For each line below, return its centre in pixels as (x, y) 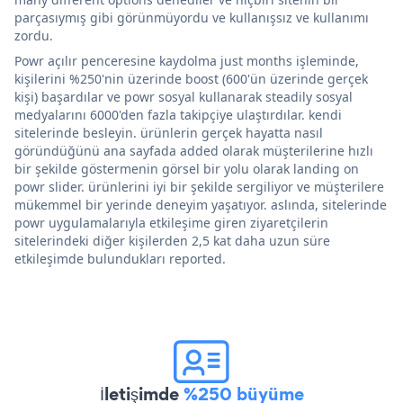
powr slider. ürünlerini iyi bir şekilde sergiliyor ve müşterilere (199, 186)
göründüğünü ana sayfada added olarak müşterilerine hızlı (194, 150)
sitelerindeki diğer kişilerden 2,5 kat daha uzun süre (172, 240)
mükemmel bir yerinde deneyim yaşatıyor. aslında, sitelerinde (201, 204)
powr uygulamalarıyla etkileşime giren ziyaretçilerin (171, 222)
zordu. (34, 35)
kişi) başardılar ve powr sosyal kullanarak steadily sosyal (184, 96)
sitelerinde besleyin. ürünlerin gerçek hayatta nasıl (169, 132)
